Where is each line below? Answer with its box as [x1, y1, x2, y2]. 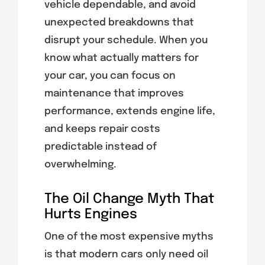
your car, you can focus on [44, 70, 176, 81]
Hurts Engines [44, 207, 137, 221]
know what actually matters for [44, 53, 199, 63]
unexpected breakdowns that [44, 17, 194, 28]
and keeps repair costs [44, 124, 160, 134]
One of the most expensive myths [44, 231, 214, 242]
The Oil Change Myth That [44, 192, 214, 206]
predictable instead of [44, 141, 157, 152]
